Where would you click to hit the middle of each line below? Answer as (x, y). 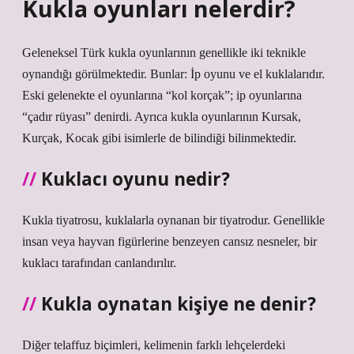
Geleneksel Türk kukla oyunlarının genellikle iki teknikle (164, 53)
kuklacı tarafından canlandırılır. (99, 263)
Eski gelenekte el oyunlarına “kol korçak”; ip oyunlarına (162, 95)
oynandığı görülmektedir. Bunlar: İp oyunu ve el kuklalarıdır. (173, 74)
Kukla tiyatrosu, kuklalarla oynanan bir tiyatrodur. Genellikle (173, 220)
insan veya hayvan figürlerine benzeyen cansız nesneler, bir (169, 241)
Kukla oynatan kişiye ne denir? (179, 304)
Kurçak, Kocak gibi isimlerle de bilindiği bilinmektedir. (159, 138)
